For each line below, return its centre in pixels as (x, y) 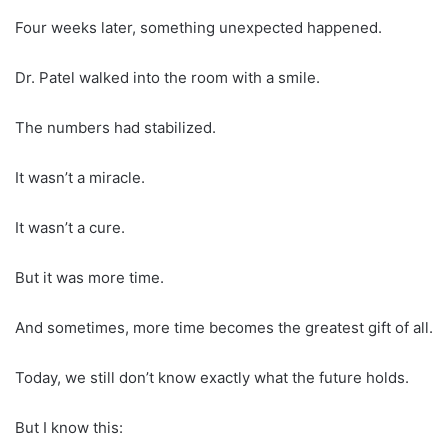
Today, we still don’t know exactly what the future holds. (212, 377)
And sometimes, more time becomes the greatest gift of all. (224, 327)
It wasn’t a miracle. (80, 177)
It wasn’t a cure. (70, 227)
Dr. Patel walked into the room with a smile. (167, 77)
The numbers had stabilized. (115, 127)
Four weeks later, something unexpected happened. (198, 27)
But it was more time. (89, 277)
